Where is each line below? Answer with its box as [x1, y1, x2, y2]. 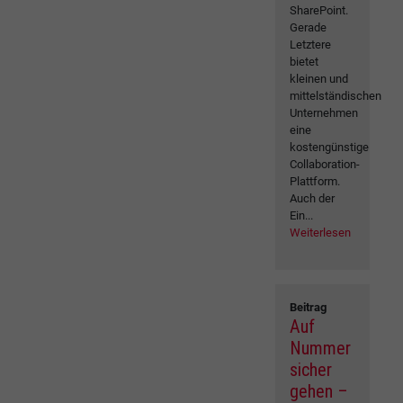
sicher [290, 359, 333, 381]
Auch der [290, 192, 336, 206]
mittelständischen [290, 89, 382, 103]
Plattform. [290, 175, 341, 189]
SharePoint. [290, 4, 349, 18]
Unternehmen [290, 106, 359, 121]
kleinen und [290, 72, 349, 86]
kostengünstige [290, 140, 370, 155]
